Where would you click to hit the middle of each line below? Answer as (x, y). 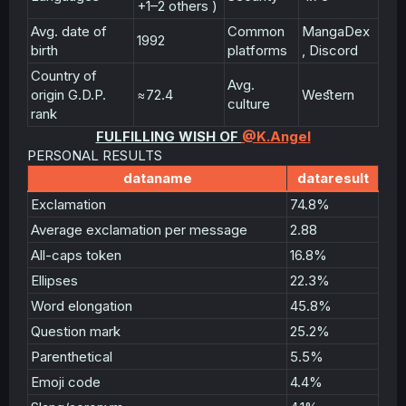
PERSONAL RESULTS (95, 155)
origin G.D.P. (68, 95)
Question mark (76, 331)
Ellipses (54, 280)
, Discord (330, 50)
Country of (64, 76)
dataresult (333, 178)
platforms (257, 50)
